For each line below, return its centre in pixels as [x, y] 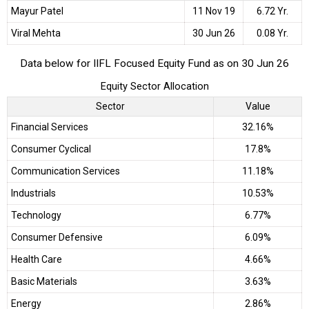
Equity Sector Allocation [154, 87]
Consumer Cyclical [51, 149]
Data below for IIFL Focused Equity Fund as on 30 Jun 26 [154, 64]
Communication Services [66, 171]
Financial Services [50, 127]
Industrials [33, 193]
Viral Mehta [36, 33]
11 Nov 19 [214, 11]
